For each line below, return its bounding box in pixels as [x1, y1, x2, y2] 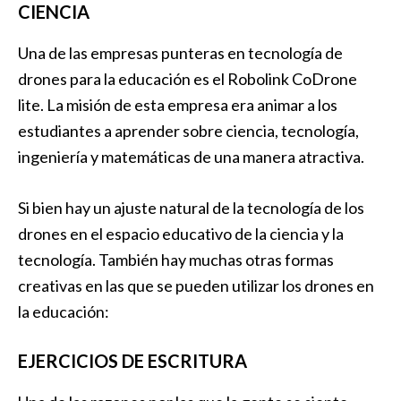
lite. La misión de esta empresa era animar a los [18, 95, 337, 115]
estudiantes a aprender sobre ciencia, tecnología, [18, 121, 359, 141]
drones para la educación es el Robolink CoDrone [18, 69, 357, 89]
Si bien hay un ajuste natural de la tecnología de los [18, 198, 364, 218]
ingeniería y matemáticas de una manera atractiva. [18, 147, 364, 166]
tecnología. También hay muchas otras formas [18, 250, 334, 269]
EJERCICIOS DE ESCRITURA [18, 350, 247, 371]
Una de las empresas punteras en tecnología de [18, 43, 343, 63]
